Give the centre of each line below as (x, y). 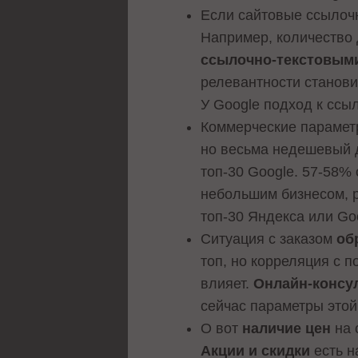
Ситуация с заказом (269, 239)
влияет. (227, 283)
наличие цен (287, 328)
